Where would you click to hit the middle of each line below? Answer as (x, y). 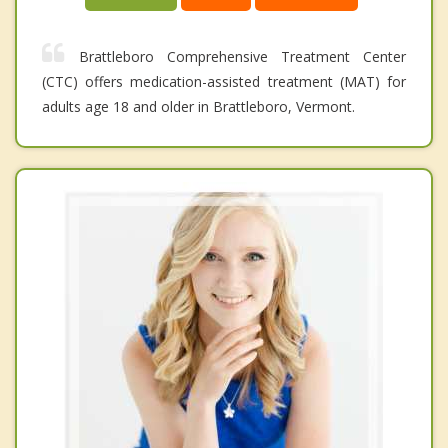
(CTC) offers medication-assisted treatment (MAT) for (224, 82)
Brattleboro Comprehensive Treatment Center (242, 57)
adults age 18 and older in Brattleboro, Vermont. (198, 107)
